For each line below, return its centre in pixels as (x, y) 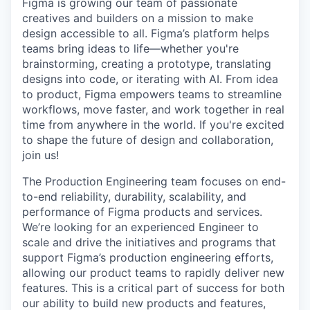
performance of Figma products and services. (142, 212)
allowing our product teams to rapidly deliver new (153, 273)
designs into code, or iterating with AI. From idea (150, 79)
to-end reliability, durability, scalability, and (134, 197)
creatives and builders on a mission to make (138, 18)
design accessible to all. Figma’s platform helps (146, 34)
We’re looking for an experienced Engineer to (140, 227)
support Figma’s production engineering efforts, (148, 258)
